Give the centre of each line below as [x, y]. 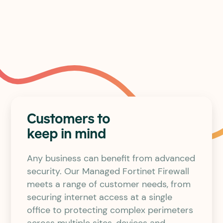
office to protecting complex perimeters [110, 210]
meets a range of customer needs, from [109, 184]
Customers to [68, 119]
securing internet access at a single [99, 197]
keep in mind [66, 134]
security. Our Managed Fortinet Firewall [108, 171]
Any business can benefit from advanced [111, 158]
